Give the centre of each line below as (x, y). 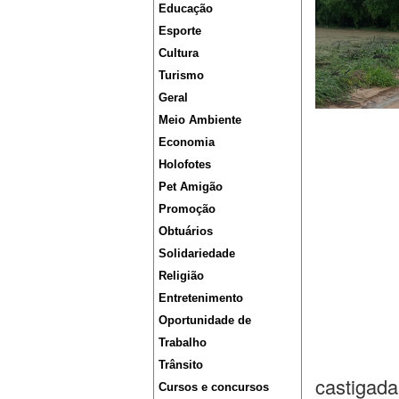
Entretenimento (201, 298)
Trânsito (181, 365)
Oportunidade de (205, 320)
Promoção (187, 209)
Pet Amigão (191, 187)
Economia (187, 142)
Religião (181, 276)
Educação (186, 8)
